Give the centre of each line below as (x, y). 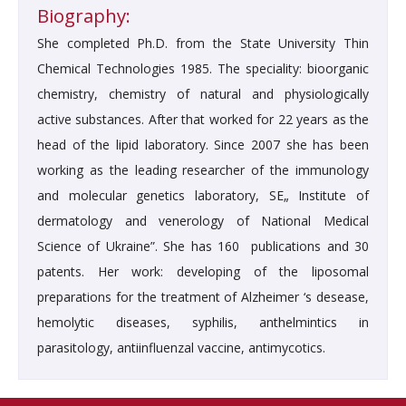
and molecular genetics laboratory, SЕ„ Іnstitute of (203, 196)
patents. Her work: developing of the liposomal (203, 272)
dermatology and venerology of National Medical (203, 221)
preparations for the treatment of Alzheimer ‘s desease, (203, 297)
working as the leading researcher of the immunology (203, 170)
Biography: (84, 16)
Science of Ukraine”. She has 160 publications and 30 (203, 246)
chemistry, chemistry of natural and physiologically (203, 94)
